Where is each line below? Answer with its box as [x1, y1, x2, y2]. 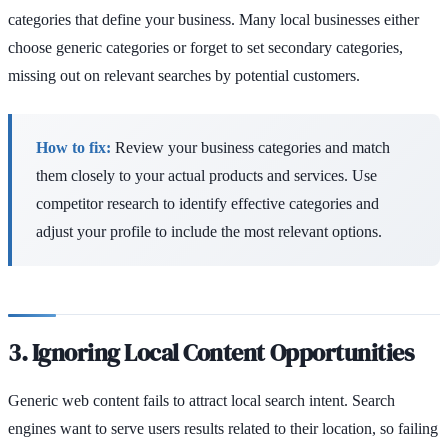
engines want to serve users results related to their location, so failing [8, 419, 438, 437]
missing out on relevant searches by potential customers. [8, 66, 360, 84]
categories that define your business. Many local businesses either [8, 10, 419, 28]
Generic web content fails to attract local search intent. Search [8, 391, 395, 409]
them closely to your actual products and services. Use [36, 166, 377, 184]
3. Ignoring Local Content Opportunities [8, 335, 414, 369]
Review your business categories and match [111, 138, 390, 156]
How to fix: [36, 138, 111, 156]
